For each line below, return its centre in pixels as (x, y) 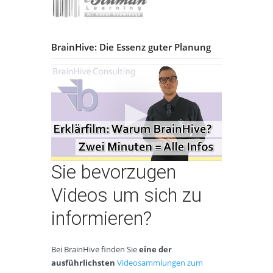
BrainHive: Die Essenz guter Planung (131, 47)
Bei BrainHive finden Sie (95, 249)
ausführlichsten (84, 262)
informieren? (101, 218)
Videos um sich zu (126, 195)
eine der (155, 249)
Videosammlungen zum (160, 262)
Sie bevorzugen (114, 172)
